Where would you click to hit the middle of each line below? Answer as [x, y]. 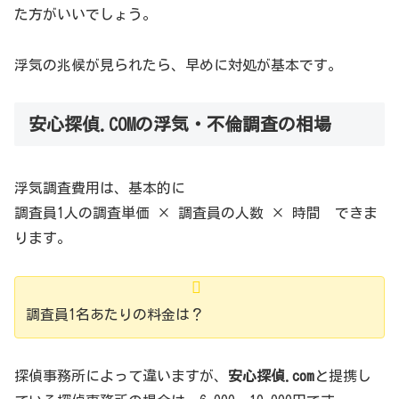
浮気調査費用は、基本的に [100, 187]
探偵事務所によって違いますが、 [121, 376]
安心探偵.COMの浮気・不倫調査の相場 [180, 124]
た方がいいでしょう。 [85, 14]
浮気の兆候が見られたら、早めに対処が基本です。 [178, 65]
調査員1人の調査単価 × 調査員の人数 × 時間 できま [196, 212]
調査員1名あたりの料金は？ [115, 314]
